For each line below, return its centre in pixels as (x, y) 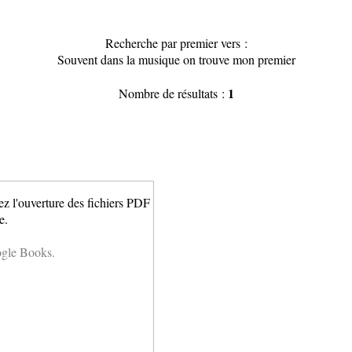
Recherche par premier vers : (176, 43)
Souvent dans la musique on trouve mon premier (176, 59)
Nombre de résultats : (173, 93)
